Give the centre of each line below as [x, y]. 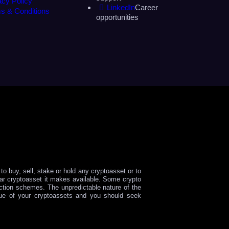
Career [146, 7]
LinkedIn [121, 7]
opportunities [117, 17]
